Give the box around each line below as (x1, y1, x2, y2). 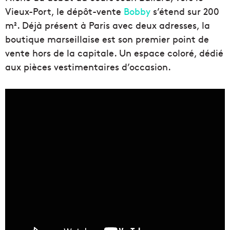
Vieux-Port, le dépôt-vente (5, 5, 124, 18)
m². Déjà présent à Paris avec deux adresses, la (5, 18, 210, 32)
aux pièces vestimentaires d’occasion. (5, 60, 171, 73)
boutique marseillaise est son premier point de (5, 32, 209, 46)
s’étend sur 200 (150, 5, 219, 18)
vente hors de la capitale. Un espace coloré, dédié (5, 46, 223, 60)
